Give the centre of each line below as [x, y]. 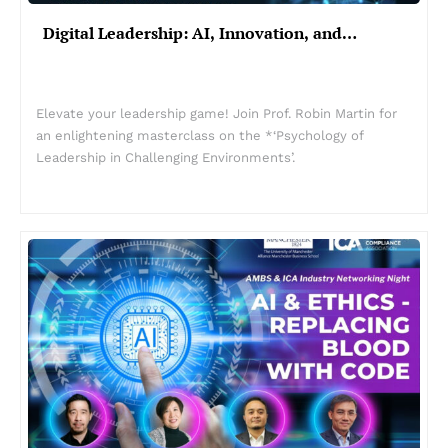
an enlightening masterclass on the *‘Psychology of [199, 135]
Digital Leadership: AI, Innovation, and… [200, 33]
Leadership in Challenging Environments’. [165, 157]
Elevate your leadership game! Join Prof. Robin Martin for [216, 113]
